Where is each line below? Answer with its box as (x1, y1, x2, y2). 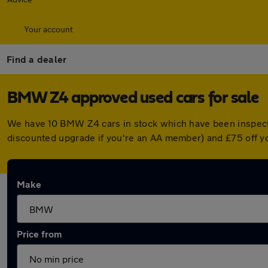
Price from (17, 228, 62, 239)
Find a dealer (7, 53, 67, 65)
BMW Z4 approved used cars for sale (7, 90, 259, 106)
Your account (24, 24, 73, 34)
